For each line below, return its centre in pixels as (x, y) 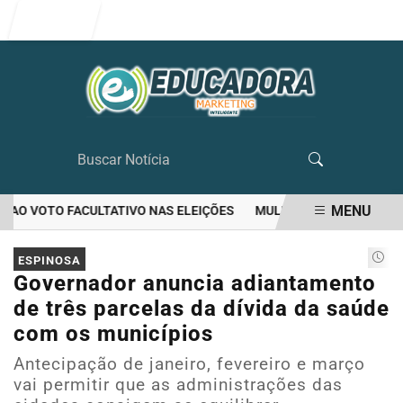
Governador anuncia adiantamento (195, 283)
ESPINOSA (49, 260)
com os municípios (113, 334)
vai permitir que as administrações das (178, 385)
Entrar (62, 19)
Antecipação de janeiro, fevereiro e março (189, 364)
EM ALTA (83, 246)
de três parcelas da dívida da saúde (201, 309)
